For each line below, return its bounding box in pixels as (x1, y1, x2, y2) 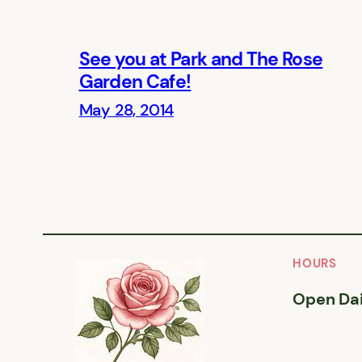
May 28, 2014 (78, 100, 175, 121)
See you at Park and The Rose (78, 46, 323, 71)
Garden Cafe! (78, 69, 192, 94)
